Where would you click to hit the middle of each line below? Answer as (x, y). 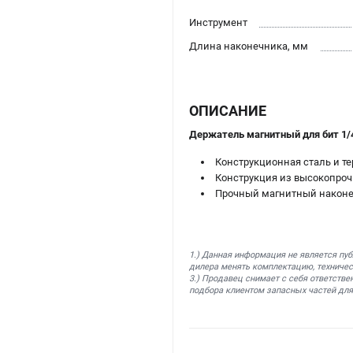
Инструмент (218, 23)
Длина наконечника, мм (249, 46)
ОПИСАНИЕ (228, 111)
